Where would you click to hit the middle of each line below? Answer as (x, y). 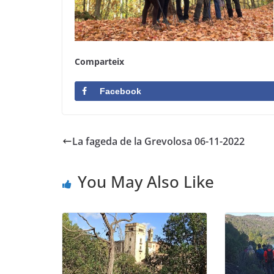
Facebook (120, 91)
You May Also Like (146, 181)
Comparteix (99, 62)
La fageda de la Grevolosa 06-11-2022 (158, 141)
